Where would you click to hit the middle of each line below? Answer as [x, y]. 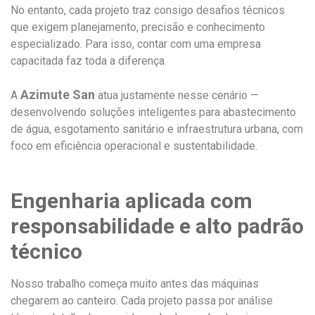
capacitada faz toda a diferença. [89, 60]
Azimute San [58, 94]
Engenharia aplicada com [131, 200]
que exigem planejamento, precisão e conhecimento [138, 27]
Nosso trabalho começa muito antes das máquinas [135, 283]
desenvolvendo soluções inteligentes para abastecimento [153, 112]
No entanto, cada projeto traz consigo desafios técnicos [148, 10]
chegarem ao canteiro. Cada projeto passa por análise [142, 300]
